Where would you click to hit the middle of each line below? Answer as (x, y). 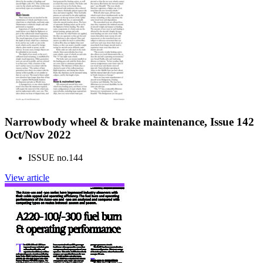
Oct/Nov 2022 (38, 134)
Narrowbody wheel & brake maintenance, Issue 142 (129, 122)
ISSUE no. (48, 157)
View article (27, 177)
